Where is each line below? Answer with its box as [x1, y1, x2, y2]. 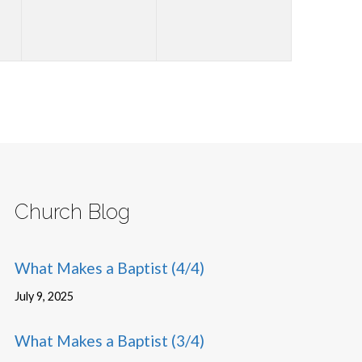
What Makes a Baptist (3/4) [14, 331, 204, 351]
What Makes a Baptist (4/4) [14, 258, 204, 277]
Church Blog [14, 199, 130, 224]
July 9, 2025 [14, 289, 74, 304]
